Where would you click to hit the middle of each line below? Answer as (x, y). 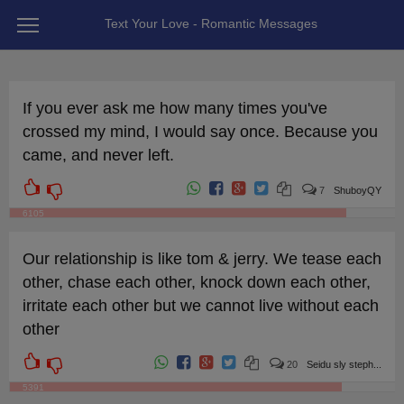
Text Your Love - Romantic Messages (211, 23)
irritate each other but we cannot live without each (200, 306)
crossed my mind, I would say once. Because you (200, 132)
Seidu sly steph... (344, 364)
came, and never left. (98, 155)
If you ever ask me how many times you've (174, 108)
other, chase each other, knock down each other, (196, 282)
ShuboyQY (358, 190)
